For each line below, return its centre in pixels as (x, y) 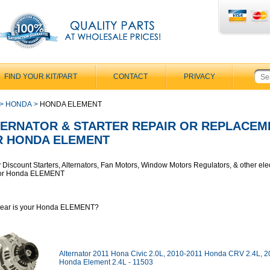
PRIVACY (199, 77)
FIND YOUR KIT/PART (41, 77)
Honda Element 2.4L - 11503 (106, 262)
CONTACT (130, 77)
